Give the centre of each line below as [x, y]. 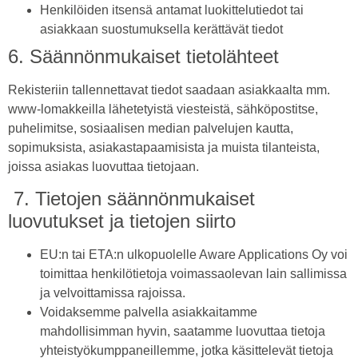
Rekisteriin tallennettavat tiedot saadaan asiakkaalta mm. [169, 89]
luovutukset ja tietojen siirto [125, 221]
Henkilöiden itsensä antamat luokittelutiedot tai [172, 10]
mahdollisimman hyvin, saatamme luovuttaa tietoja [183, 332]
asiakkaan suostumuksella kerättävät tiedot [161, 29]
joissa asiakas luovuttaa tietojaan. [103, 166]
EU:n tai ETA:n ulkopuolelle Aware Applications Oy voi [194, 255]
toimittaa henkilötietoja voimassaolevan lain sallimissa [193, 274]
